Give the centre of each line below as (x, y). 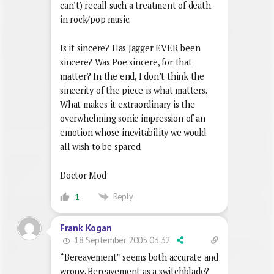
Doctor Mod (83, 175)
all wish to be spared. (101, 146)
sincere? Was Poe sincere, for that (126, 62)
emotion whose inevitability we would (133, 132)
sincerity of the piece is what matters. (133, 90)
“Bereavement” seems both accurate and (139, 257)
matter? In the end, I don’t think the (132, 76)
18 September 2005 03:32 (121, 240)
